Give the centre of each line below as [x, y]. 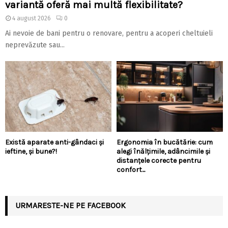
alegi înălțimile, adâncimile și [163, 151]
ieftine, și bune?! [31, 151]
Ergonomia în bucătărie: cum [165, 142]
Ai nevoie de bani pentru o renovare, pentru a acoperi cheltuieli [109, 33]
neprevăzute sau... [35, 45]
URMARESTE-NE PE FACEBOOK [70, 205]
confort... [131, 169]
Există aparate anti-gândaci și [54, 142]
